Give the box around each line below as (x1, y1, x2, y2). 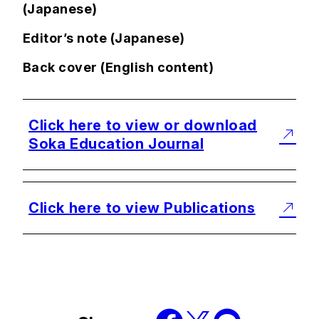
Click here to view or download (28, 117, 258, 135)
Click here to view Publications (28, 199, 256, 217)
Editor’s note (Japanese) (23, 31, 185, 46)
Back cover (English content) (23, 60, 214, 75)
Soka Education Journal (28, 135, 204, 153)
